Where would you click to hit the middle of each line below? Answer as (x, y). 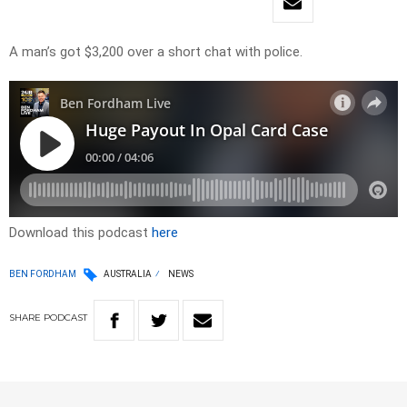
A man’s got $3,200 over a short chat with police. (156, 52)
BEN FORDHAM (43, 273)
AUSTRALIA (128, 274)
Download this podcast (80, 233)
